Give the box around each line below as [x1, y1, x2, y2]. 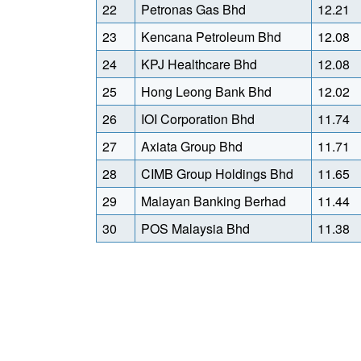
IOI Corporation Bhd [141, 110, 255, 128]
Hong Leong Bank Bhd [141, 82, 272, 101]
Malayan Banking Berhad [141, 192, 286, 210]
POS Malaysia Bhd [141, 219, 250, 238]
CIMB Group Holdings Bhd [141, 164, 293, 183]
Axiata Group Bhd [141, 137, 243, 156]
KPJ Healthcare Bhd [141, 55, 257, 73]
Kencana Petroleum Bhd [141, 27, 281, 46]
